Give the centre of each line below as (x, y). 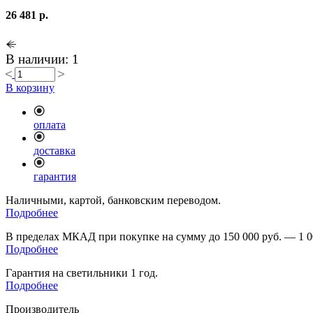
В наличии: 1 (42, 59)
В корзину (30, 88)
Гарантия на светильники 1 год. (82, 273)
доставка (54, 151)
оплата (50, 125)
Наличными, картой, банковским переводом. (113, 201)
